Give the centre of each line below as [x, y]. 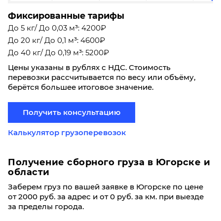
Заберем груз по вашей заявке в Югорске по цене [106, 187]
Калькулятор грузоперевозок [67, 132]
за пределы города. [46, 206]
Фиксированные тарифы [66, 16]
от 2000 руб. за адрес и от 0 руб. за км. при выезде [106, 197]
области [29, 172]
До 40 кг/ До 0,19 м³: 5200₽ [58, 53]
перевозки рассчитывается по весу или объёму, [102, 77]
